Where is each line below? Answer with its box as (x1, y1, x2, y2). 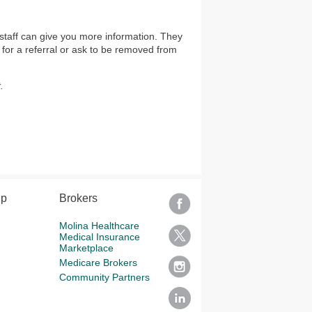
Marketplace (58, 242, 114, 253)
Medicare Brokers (58, 257, 137, 268)
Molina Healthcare (58, 220, 139, 231)
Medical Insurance (58, 231, 140, 242)
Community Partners (58, 272, 150, 283)
